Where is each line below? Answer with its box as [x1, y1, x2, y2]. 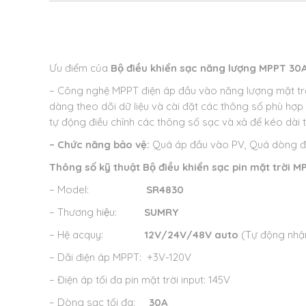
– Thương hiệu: [49, 206, 144, 219]
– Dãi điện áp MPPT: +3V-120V [49, 251, 191, 264]
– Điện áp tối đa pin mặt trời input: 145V [49, 273, 230, 287]
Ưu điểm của [49, 61, 108, 75]
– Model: [49, 183, 146, 197]
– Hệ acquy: [49, 228, 144, 242]
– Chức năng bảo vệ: [49, 138, 150, 152]
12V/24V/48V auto [144, 228, 238, 242]
